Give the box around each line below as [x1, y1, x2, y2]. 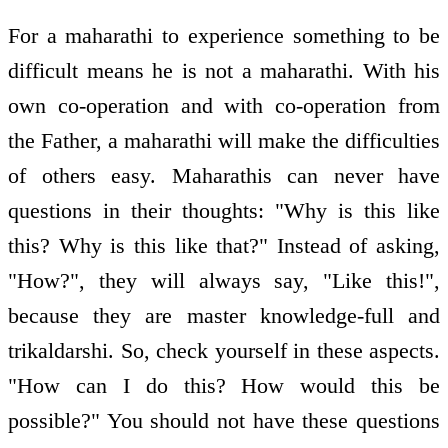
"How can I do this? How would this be [8, 373, 440, 399]
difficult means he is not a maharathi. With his [8, 58, 440, 84]
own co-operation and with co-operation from [8, 93, 440, 119]
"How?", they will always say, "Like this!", [8, 268, 440, 294]
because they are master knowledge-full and [8, 303, 440, 329]
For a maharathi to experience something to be [8, 23, 440, 49]
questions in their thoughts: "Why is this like [8, 198, 440, 224]
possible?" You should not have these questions [8, 408, 440, 434]
